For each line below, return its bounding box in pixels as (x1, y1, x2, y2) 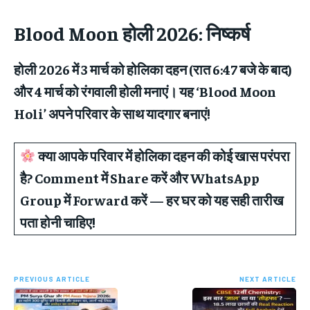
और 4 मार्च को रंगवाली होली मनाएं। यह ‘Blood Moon (14, 82, 276, 100)
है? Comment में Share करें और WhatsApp (20, 168, 259, 186)
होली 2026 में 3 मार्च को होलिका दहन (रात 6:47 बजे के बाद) (14, 60, 292, 77)
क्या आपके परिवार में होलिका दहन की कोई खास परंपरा (35, 146, 290, 164)
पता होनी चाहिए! (20, 212, 95, 230)
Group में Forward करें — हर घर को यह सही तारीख (20, 190, 284, 208)
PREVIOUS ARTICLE (14, 274, 90, 283)
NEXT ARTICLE (239, 274, 296, 283)
